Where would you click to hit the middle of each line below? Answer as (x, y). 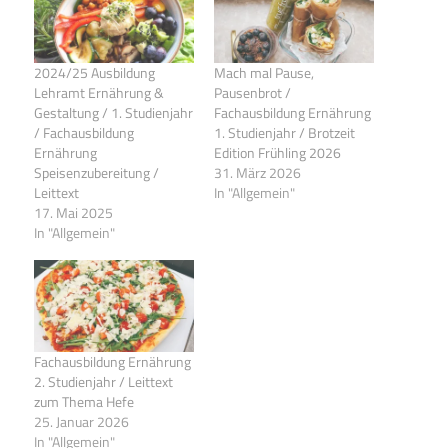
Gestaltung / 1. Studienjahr (113, 113)
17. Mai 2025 (73, 213)
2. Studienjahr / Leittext (103, 381)
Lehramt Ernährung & (99, 93)
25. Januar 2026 (81, 421)
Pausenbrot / (252, 93)
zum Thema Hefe (85, 401)
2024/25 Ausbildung (94, 73)
